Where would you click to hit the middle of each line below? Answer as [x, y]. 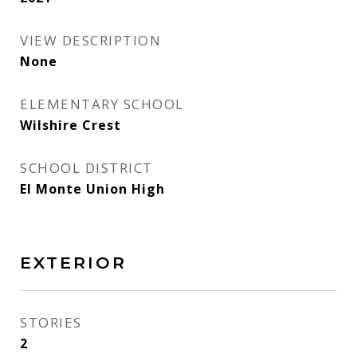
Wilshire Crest [71, 125]
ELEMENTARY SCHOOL [102, 104]
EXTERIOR [73, 263]
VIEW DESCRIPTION [90, 40]
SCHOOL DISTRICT [86, 168]
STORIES [51, 322]
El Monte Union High [92, 189]
